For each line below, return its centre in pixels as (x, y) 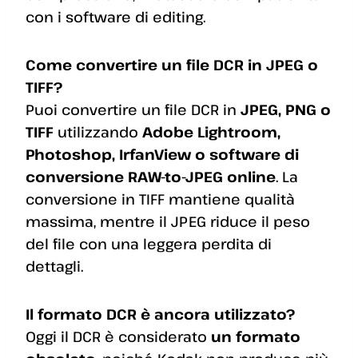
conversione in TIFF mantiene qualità (160, 199)
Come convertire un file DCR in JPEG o (172, 65)
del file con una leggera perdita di (149, 244)
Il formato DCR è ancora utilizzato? (160, 314)
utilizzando (98, 132)
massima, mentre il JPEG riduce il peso (168, 222)
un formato (256, 337)
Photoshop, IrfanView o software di (162, 155)
